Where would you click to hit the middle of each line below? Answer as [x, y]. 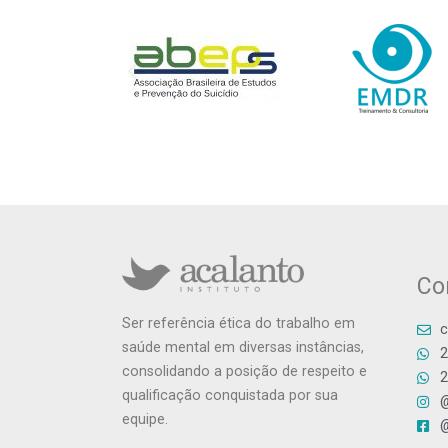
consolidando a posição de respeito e [244, 372]
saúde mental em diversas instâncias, [243, 348]
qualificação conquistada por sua [230, 396]
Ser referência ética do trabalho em [238, 324]
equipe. [145, 420]
